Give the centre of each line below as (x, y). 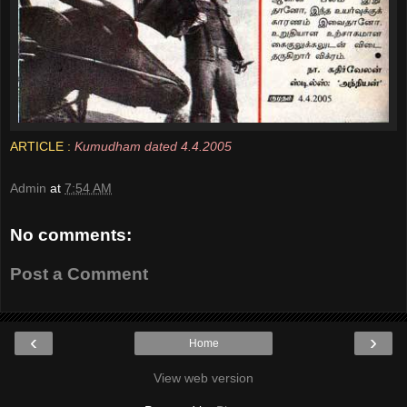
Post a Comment (79, 274)
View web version (203, 377)
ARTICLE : (40, 147)
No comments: (71, 234)
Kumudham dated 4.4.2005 (153, 147)
